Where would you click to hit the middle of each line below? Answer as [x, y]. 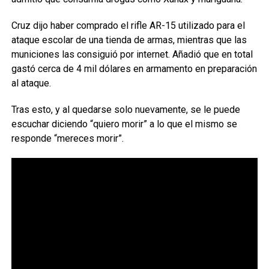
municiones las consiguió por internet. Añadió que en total [132, 55]
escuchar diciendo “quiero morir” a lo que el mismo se [124, 124]
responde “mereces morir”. [67, 139]
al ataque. [31, 83]
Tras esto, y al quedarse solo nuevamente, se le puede [125, 110]
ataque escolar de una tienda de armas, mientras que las [129, 40]
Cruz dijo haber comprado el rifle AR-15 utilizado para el [128, 26]
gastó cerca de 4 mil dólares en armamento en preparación [134, 69]
